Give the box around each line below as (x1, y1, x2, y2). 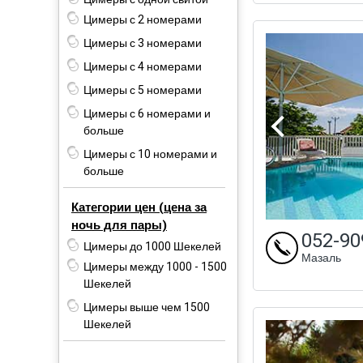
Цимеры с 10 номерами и (83, 145, 217, 163)
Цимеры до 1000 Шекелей (83, 237, 221, 255)
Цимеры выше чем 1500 (83, 298, 210, 316)
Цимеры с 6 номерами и (83, 105, 211, 122)
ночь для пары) (71, 216, 167, 234)
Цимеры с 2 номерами (83, 11, 202, 28)
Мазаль (301, 249, 341, 267)
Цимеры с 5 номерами (83, 81, 202, 99)
